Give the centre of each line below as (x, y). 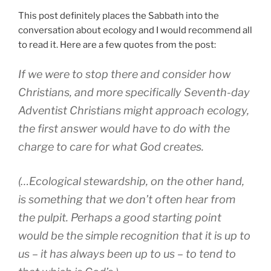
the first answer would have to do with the (124, 129)
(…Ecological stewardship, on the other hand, (131, 181)
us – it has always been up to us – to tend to (127, 254)
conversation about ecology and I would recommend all (135, 30)
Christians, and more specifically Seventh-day (134, 93)
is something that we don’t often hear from (127, 200)
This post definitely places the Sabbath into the (119, 15)
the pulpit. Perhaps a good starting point (120, 218)
